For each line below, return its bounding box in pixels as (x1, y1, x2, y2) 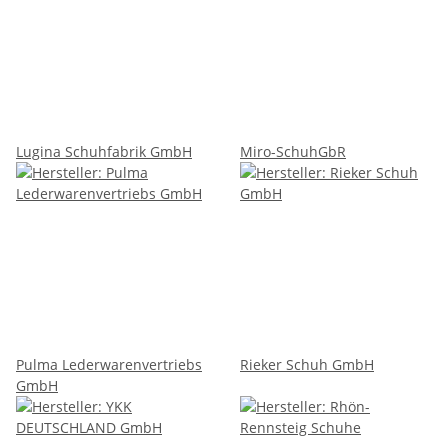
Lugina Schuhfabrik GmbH (16, 141, 192, 161)
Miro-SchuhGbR (240, 141, 346, 161)
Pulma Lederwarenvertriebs (16, 354, 202, 374)
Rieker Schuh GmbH (240, 354, 374, 374)
